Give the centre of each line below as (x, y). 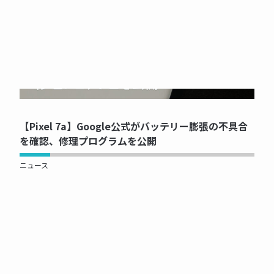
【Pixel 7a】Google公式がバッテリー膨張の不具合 (134, 126)
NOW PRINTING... (137, 94)
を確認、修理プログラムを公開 (88, 140)
